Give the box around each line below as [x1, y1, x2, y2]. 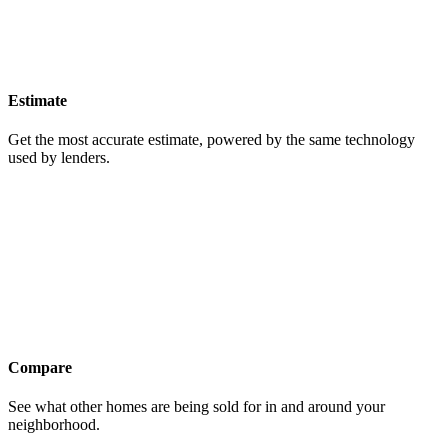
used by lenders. [8, 149, 110, 167]
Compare [8, 358, 72, 376]
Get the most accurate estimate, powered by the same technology [8, 131, 415, 149]
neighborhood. [8, 415, 100, 433]
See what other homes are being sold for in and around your [8, 397, 385, 415]
